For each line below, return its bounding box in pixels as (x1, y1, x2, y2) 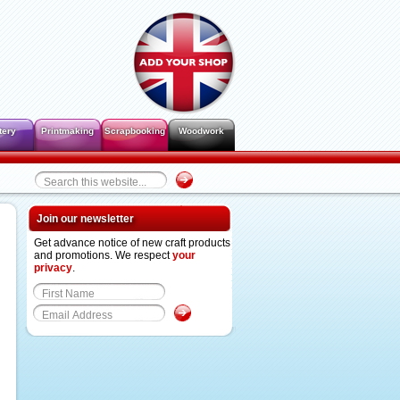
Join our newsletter (37, 212, 134, 225)
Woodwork (179, 126, 224, 136)
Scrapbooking (104, 126, 165, 136)
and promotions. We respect (34, 249, 172, 262)
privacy (34, 262, 72, 274)
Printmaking (41, 126, 94, 136)
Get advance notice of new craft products (34, 237, 230, 249)
